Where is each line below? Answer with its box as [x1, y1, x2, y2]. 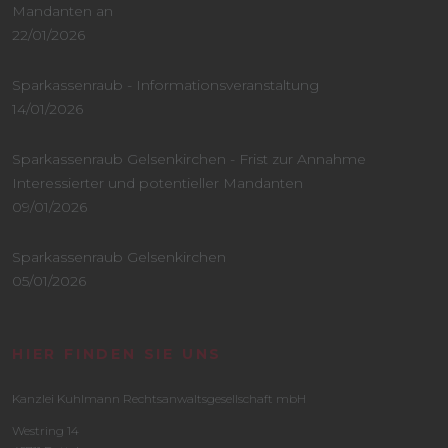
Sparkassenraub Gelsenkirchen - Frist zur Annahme [12, 150, 366, 169]
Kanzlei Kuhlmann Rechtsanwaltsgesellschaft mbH [12, 391, 306, 407]
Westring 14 [12, 423, 79, 439]
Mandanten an [12, 2, 113, 21]
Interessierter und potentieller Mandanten [12, 174, 303, 193]
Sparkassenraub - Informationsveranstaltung [12, 76, 319, 95]
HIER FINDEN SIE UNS [12, 345, 223, 364]
